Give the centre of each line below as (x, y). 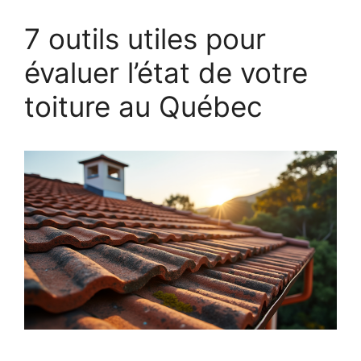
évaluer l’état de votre (166, 73)
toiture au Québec (143, 106)
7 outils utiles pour (145, 39)
